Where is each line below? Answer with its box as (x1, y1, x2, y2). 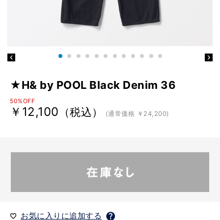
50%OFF (10, 97, 35, 105)
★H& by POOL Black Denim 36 (10, 79, 176, 91)
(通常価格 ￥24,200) (105, 110, 169, 117)
